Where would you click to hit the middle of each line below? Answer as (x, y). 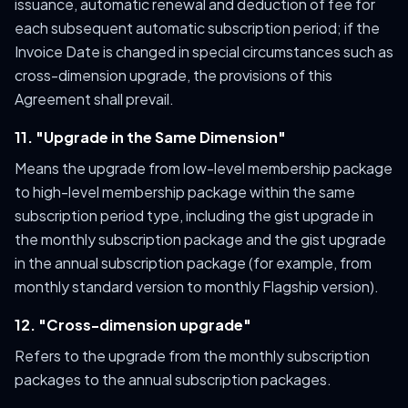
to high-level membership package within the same (185, 192)
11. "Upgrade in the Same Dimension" (150, 137)
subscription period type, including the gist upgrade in (194, 215)
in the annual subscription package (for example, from (193, 263)
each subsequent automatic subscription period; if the (197, 28)
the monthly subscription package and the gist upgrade (200, 239)
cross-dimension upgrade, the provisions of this (173, 75)
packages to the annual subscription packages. (173, 379)
